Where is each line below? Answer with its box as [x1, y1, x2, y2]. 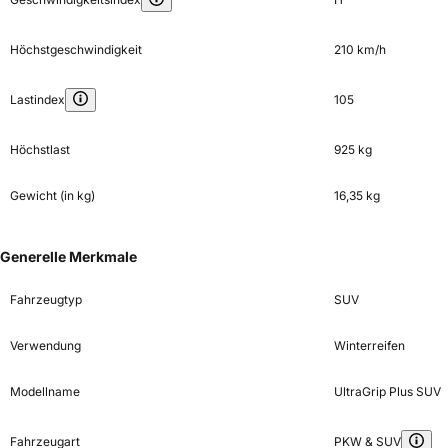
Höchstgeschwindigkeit [10, 41, 142, 57]
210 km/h [333, 41, 386, 57]
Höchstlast [10, 141, 70, 157]
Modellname [10, 383, 80, 399]
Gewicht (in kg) [10, 187, 95, 203]
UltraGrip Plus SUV [333, 383, 441, 399]
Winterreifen [333, 337, 405, 353]
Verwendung [10, 337, 81, 353]
